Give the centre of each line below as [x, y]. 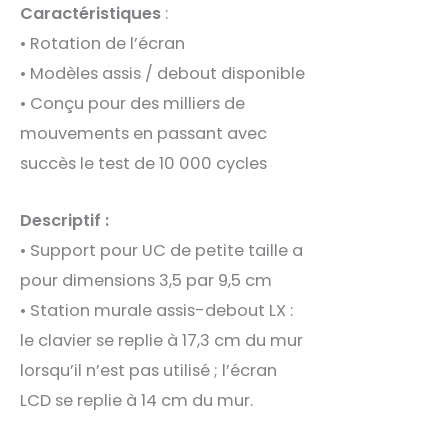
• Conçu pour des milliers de [132, 104]
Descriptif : [64, 220]
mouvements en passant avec [143, 134]
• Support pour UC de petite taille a [161, 250]
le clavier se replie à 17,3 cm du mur [161, 340]
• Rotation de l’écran [102, 44]
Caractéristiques [90, 14]
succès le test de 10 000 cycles [143, 164]
